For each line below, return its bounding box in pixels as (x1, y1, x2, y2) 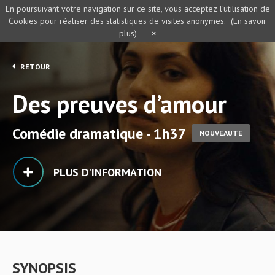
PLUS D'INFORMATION (53, 165, 161, 179)
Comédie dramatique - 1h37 (12, 124, 190, 143)
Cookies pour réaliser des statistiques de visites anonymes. (9, 15, 226, 26)
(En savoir (231, 15, 266, 26)
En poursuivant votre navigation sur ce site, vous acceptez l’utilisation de (5, 3, 270, 14)
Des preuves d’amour (12, 88, 227, 120)
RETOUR (18, 62, 50, 71)
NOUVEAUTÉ (199, 128, 242, 137)
